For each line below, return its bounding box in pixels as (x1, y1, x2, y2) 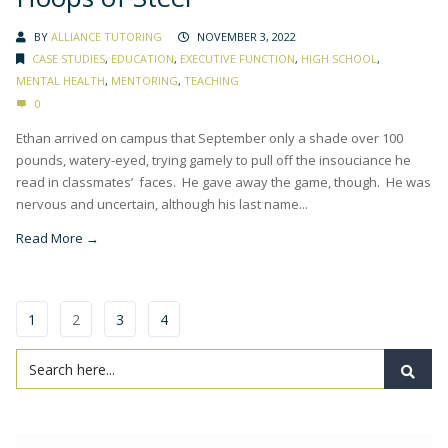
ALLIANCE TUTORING (51, 29, 162, 45)
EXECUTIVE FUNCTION (180, 51, 295, 67)
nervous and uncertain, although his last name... (16, 195, 308, 214)
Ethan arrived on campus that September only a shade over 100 (16, 129, 403, 148)
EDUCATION (111, 51, 174, 67)
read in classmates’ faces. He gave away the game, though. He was (16, 173, 431, 192)
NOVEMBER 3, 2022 (197, 29, 296, 45)
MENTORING (111, 73, 178, 89)
